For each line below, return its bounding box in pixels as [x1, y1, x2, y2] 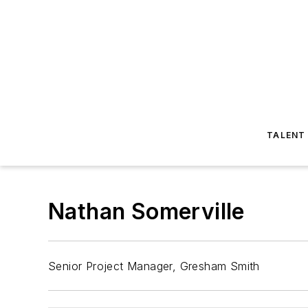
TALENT [267, 130, 306, 140]
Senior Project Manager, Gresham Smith [48, 259, 260, 273]
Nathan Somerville [48, 198, 245, 225]
